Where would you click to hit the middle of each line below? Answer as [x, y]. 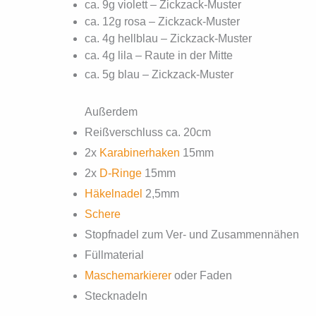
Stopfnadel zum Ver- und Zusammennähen [192, 234]
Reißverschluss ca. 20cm [148, 132]
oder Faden [202, 275]
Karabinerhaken [140, 152]
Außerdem [111, 111]
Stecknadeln [116, 296]
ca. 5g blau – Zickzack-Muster [159, 74]
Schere [103, 214]
